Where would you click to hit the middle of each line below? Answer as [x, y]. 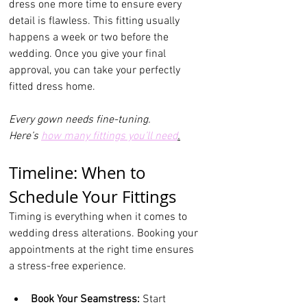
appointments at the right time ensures [103, 250]
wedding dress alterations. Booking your [105, 234]
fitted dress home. [52, 87]
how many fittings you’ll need [109, 137]
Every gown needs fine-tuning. [80, 120]
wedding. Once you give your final [89, 54]
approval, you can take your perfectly [96, 71]
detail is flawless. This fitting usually [96, 22]
